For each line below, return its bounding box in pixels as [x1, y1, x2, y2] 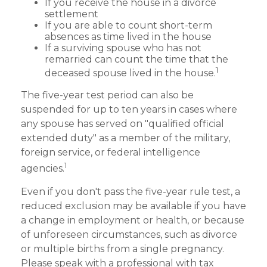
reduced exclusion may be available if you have [21, 200, 246, 212]
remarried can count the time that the [45, 53, 228, 65]
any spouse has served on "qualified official [21, 117, 224, 129]
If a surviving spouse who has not [45, 42, 201, 54]
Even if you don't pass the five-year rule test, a [21, 186, 240, 198]
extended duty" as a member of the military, [21, 132, 230, 144]
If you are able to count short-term [45, 19, 212, 31]
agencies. [21, 163, 64, 175]
